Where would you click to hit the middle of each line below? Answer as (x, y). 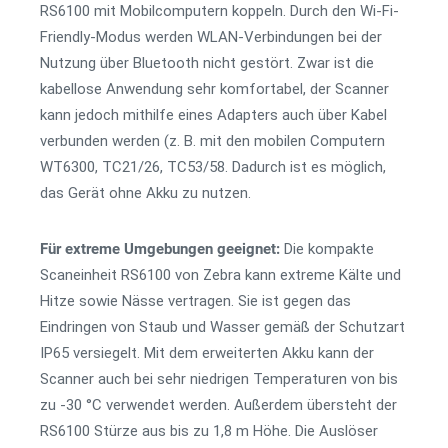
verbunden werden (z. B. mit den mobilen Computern (212, 141)
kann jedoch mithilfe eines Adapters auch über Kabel (213, 115)
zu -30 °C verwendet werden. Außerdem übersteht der (218, 405)
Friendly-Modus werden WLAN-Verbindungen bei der (211, 37)
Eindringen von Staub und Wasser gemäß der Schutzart (222, 327)
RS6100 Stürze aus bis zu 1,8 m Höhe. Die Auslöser (209, 431)
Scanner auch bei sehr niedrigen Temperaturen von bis (219, 379)
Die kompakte (329, 249)
